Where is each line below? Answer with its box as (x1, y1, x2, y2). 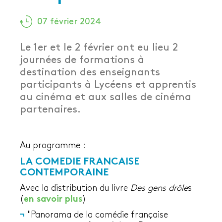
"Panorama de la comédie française (27, 211, 168, 220)
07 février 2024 (37, 17, 101, 27)
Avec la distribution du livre (20, 184, 130, 193)
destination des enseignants (20, 67, 160, 78)
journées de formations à (20, 55, 144, 65)
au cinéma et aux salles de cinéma (20, 92, 191, 103)
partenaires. (20, 105, 81, 115)
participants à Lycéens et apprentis (20, 80, 196, 90)
